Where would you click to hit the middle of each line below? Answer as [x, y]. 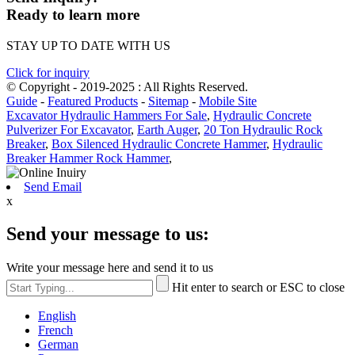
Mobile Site [228, 101]
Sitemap [168, 101]
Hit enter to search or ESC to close [258, 288]
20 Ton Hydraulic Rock [263, 129]
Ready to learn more [73, 14]
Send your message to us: [108, 234]
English [57, 316]
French [55, 330]
